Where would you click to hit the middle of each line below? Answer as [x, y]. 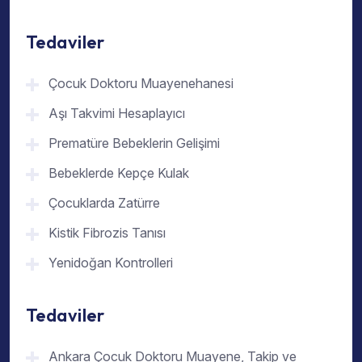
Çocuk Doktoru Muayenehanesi [141, 84]
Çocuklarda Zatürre [104, 203]
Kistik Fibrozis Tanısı [107, 233]
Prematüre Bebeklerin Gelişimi [134, 143]
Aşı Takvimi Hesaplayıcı [117, 114]
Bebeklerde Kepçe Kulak [119, 173]
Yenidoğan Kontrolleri [111, 263]
